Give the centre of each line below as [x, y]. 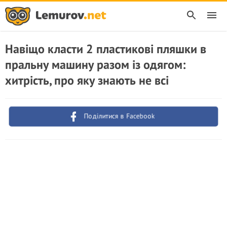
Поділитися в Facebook [119, 116]
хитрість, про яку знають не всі [87, 80]
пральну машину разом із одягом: [95, 65]
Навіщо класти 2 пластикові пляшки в [106, 49]
